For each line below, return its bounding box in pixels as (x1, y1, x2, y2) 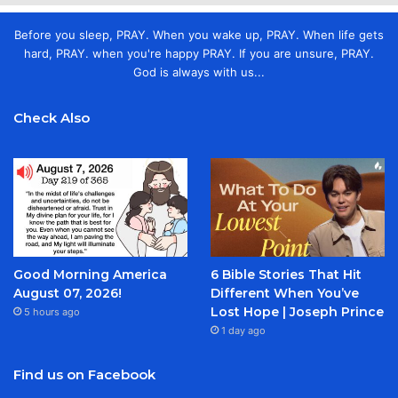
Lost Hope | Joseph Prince (210, 304, 384, 320)
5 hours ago (24, 306, 80, 318)
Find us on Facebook (13, 366, 155, 383)
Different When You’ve (210, 285, 359, 301)
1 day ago (220, 324, 266, 337)
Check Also (13, 109, 90, 127)
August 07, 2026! (13, 285, 122, 301)
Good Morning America (13, 267, 167, 283)
